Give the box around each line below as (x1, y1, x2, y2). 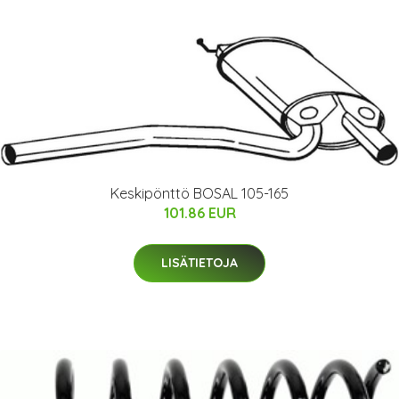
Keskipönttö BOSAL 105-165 (110, 184, 289, 202)
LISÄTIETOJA (161, 255, 238, 271)
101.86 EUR (163, 204, 236, 222)
